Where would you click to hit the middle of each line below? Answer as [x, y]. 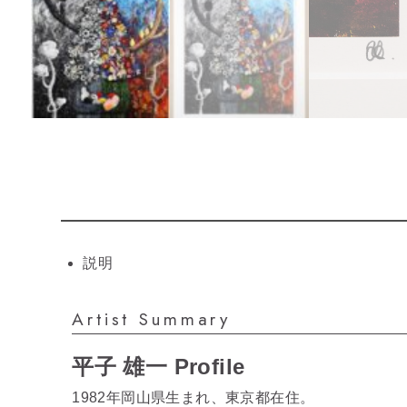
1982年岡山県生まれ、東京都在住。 [194, 397]
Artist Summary [152, 318]
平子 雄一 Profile [159, 366]
